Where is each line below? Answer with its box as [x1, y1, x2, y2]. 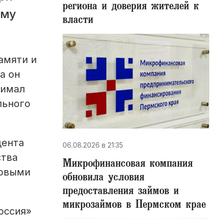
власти [63, 13, 93, 29]
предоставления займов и [63, 184, 179, 200]
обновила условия [63, 170, 144, 187]
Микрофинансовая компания [63, 156, 193, 173]
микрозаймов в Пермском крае [63, 197, 206, 214]
